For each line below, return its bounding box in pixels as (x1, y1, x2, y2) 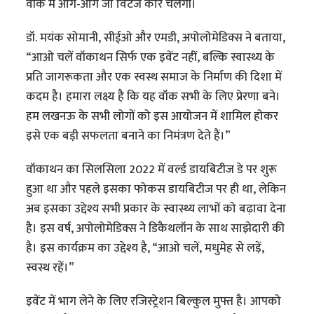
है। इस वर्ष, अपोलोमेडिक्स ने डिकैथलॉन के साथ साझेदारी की (26, 218, 285, 238)
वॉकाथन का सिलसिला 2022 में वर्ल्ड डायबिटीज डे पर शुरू (26, 159, 278, 179)
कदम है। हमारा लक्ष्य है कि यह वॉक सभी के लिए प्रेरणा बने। (26, 86, 281, 107)
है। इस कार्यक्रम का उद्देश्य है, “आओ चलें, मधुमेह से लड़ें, (26, 238, 265, 258)
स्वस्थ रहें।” (26, 257, 75, 278)
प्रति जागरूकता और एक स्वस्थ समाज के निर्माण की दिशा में (26, 67, 282, 87)
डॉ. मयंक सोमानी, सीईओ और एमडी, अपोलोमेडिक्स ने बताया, (26, 27, 286, 48)
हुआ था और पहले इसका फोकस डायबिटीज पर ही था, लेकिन (26, 179, 287, 199)
